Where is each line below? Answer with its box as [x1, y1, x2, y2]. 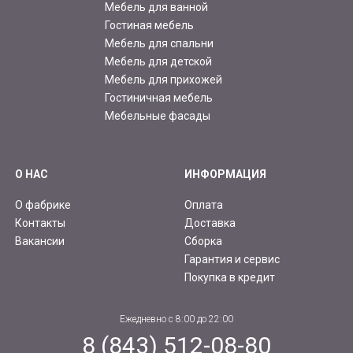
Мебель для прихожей [105, 73, 223, 86]
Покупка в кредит [184, 271, 275, 284]
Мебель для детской [105, 55, 213, 68]
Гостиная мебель [105, 19, 195, 32]
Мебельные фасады [105, 110, 211, 122]
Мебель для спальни [105, 37, 214, 50]
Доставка [184, 217, 236, 229]
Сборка [184, 235, 222, 247]
